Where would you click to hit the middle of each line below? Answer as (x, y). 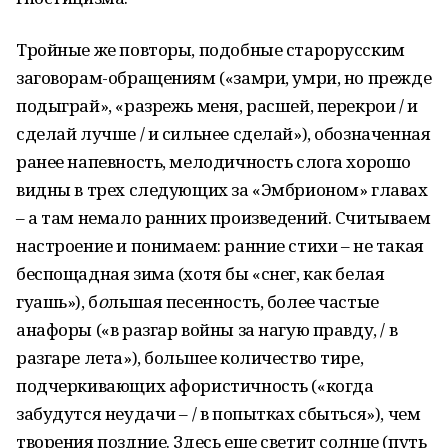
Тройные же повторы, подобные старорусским (210, 49)
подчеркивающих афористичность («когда (195, 385)
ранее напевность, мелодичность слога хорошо (213, 161)
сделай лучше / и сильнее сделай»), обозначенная (223, 133)
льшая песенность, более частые (243, 301)
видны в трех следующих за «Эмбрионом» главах (222, 189)
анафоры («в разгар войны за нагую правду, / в (207, 329)
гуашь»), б (57, 301)
